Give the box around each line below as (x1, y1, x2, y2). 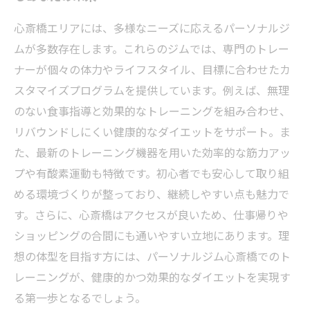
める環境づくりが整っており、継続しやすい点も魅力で (14, 185, 289, 202)
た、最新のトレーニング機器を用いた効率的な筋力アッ (14, 144, 291, 161)
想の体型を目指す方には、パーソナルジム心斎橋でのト (14, 248, 291, 264)
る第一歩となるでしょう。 (14, 289, 146, 306)
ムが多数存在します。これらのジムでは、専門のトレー (14, 40, 289, 57)
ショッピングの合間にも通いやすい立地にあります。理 (14, 227, 289, 244)
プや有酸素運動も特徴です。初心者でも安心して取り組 (14, 165, 289, 181)
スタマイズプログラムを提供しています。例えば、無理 (14, 82, 289, 98)
